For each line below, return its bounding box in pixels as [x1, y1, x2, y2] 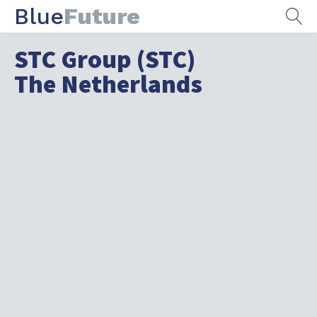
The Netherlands [14, 68, 202, 100]
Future [64, 3, 140, 30]
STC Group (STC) [14, 43, 195, 75]
